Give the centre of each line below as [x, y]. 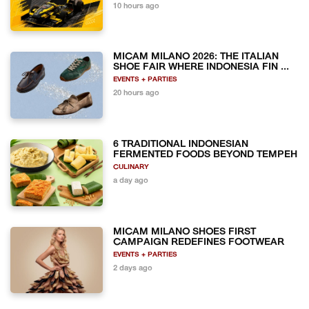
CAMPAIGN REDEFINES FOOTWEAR [199, 242]
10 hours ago [137, 6]
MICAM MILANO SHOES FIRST [185, 232]
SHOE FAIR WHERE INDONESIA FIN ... [201, 68]
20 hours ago [137, 94]
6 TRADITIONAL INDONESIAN [181, 144]
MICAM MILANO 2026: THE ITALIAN [196, 57]
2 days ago [133, 268]
